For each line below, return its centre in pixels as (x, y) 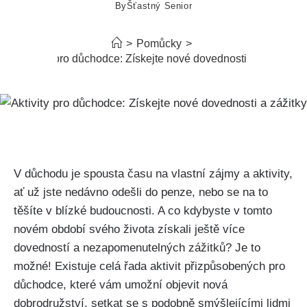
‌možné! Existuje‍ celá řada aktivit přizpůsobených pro (149, 266)
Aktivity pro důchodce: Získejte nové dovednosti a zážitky (153, 59)
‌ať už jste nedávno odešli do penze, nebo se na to (141, 192)
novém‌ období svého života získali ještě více (129, 229)
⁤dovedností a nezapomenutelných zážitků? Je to (137, 247)
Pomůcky (159, 44)
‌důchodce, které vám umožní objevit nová (121, 284)
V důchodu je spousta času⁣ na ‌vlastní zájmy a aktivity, (153, 173)
